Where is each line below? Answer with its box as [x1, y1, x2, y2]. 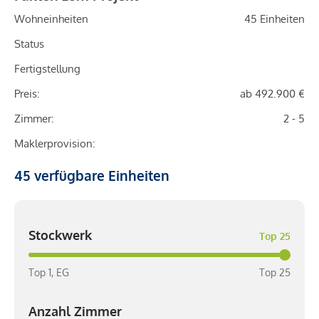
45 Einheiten [244, 12, 305, 26]
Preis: [14, 87, 40, 101]
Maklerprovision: [14, 137, 95, 151]
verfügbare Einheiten [31, 167, 169, 184]
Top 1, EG [28, 266, 69, 279]
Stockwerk [28, 227, 92, 244]
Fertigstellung [14, 62, 80, 76]
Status [14, 37, 44, 51]
